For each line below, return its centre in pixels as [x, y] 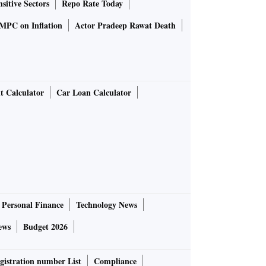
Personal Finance [33, 205]
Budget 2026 [45, 227]
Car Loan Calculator [94, 93]
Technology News [107, 205]
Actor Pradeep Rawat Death [125, 26]
